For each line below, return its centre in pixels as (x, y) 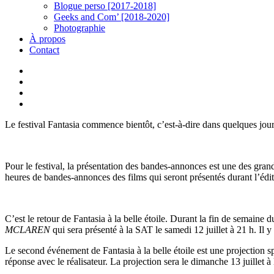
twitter (41, 70)
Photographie (80, 28)
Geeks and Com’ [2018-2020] (112, 17)
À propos (47, 39)
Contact (44, 50)
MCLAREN (28, 230)
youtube (44, 92)
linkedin (44, 81)
